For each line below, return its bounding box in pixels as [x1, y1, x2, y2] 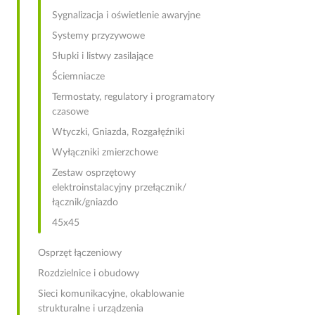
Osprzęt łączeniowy [38, 248, 122, 258]
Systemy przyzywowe [52, 31, 145, 41]
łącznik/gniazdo [52, 198, 118, 207]
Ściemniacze [52, 72, 105, 82]
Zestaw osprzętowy [52, 168, 136, 178]
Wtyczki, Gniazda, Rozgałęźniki [52, 127, 184, 137]
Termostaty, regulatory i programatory [52, 92, 214, 102]
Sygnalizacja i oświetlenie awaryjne [52, 11, 200, 20]
